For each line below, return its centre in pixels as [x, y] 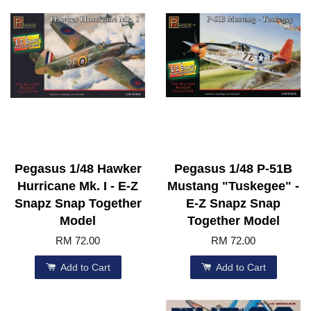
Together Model [233, 221]
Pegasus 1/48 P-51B [233, 169]
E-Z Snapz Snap [233, 204]
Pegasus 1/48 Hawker [78, 169]
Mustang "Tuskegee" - [233, 186]
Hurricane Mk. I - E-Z [78, 186]
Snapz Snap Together [78, 204]
